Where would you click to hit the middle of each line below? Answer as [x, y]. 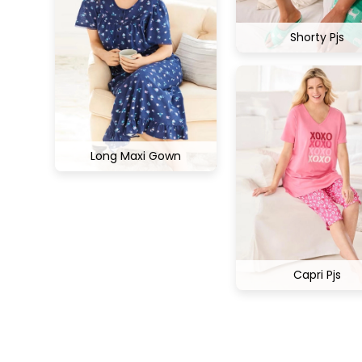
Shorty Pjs [317, 37]
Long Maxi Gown [136, 156]
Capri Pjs [317, 274]
